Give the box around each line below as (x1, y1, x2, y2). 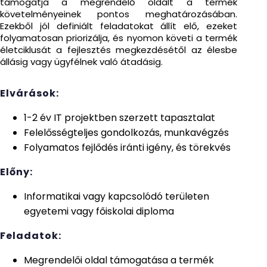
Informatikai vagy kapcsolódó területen (24, 190, 209, 203)
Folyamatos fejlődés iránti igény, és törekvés (24, 141, 231, 154)
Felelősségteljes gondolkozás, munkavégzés (24, 126, 229, 139)
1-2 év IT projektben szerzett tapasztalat (24, 111, 215, 125)
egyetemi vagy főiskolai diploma (24, 204, 174, 218)
